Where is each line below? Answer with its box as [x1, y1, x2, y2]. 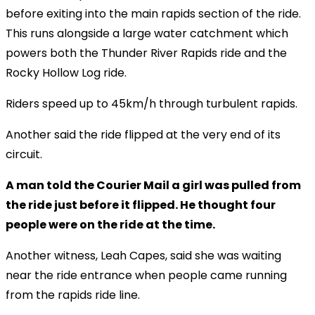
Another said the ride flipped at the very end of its [6, 126, 281, 143]
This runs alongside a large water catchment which [6, 25, 288, 41]
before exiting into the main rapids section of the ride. [6, 5, 301, 22]
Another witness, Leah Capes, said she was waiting [6, 247, 281, 264]
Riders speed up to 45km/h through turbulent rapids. [6, 95, 297, 112]
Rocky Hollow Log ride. [6, 64, 127, 81]
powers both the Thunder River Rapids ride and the [6, 44, 287, 61]
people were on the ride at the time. [6, 216, 215, 233]
